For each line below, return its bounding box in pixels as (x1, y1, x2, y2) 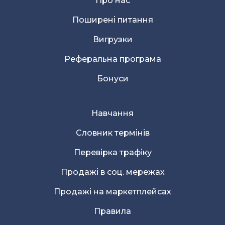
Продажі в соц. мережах (60, 167, 165, 177)
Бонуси (96, 73, 129, 83)
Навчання (91, 108, 134, 118)
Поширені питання (72, 15, 153, 25)
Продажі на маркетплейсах (54, 186, 171, 196)
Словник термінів (75, 128, 150, 138)
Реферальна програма (64, 54, 161, 64)
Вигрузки (92, 34, 133, 44)
